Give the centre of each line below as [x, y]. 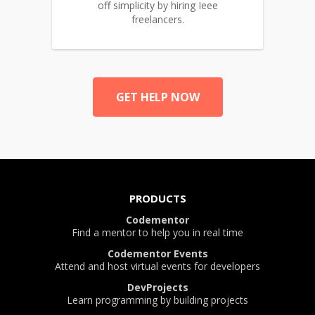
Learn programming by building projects [157, 300]
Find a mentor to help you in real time [157, 233]
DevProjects [157, 288]
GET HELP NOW [157, 97]
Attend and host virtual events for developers [157, 266]
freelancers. [157, 19]
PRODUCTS [157, 199]
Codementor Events [157, 254]
